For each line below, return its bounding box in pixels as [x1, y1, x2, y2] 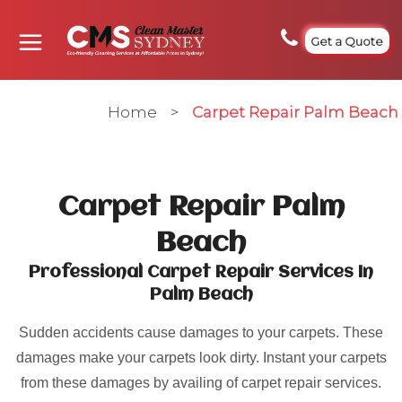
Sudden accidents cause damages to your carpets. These [19, 325, 383, 340]
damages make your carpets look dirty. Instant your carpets [15, 350, 387, 365]
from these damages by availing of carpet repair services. [21, 375, 381, 390]
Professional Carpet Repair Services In [29, 264, 373, 282]
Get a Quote [310, 33, 384, 48]
